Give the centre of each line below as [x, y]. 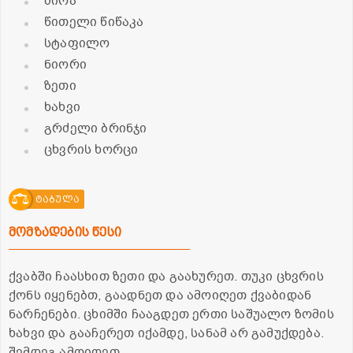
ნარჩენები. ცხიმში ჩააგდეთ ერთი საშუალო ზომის [171, 315]
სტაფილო [77, 44]
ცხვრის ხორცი [91, 150]
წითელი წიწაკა [94, 22]
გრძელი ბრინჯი [96, 129]
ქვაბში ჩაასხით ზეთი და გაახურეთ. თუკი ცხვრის [166, 277]
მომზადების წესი [65, 232]
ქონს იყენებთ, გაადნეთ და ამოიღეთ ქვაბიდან [160, 296]
